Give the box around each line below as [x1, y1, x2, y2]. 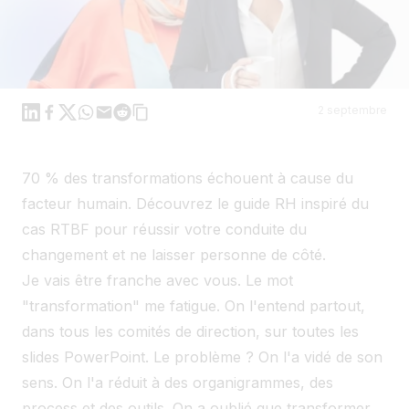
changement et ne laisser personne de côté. [22, 245, 326, 264]
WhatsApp [76, 102, 147, 123]
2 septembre [318, 102, 387, 117]
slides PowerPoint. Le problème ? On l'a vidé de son [22, 347, 383, 366]
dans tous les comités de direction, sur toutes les [22, 321, 359, 341]
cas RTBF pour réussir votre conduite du [22, 219, 307, 238]
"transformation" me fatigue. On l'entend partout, [22, 296, 365, 315]
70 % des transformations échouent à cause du [22, 168, 353, 187]
